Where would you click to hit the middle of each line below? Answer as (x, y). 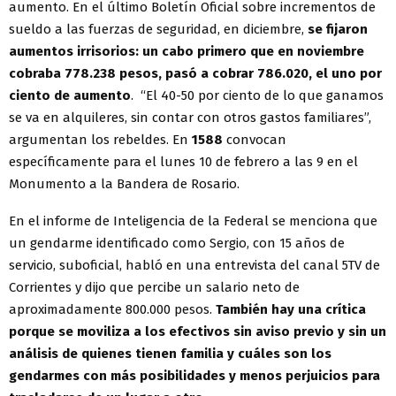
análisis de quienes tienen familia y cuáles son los (170, 353)
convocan (255, 139)
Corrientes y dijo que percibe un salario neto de (154, 287)
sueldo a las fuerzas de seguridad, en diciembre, (156, 29)
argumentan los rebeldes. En (100, 139)
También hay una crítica (291, 309)
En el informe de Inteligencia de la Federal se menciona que (193, 221)
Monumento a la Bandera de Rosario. (124, 183)
